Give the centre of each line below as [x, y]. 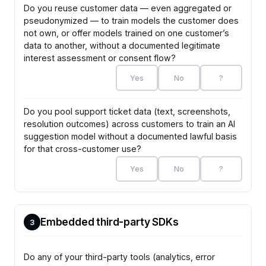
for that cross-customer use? [83, 149]
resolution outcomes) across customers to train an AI [130, 124]
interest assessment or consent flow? [100, 58]
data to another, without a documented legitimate [122, 45]
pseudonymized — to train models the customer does [132, 20]
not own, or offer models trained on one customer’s [127, 33]
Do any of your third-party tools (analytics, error [120, 256]
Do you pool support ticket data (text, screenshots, [127, 112]
